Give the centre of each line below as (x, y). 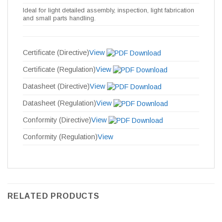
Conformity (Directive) (57, 120)
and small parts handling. (59, 18)
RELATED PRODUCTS (54, 196)
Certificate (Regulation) (59, 70)
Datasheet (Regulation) (59, 103)
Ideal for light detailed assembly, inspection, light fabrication (109, 10)
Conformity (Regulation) (60, 137)
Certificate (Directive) (56, 53)
